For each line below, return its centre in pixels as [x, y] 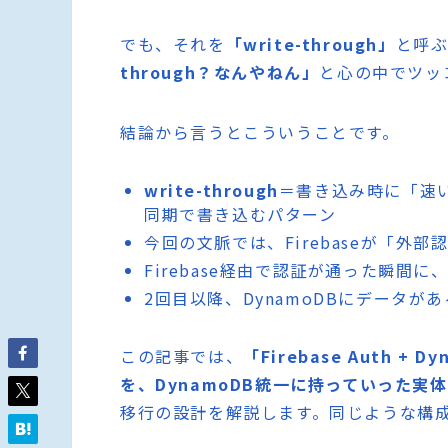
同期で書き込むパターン [240, 213]
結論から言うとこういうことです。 [260, 131]
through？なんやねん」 [220, 71]
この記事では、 [182, 355]
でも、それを [173, 43]
